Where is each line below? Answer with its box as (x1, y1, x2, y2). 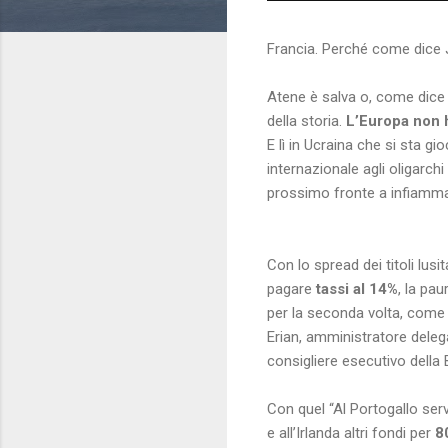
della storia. (267, 111, 346, 130)
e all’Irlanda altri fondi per (267, 423, 431, 442)
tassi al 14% (316, 279, 398, 298)
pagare (267, 279, 316, 298)
